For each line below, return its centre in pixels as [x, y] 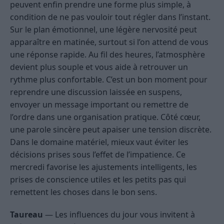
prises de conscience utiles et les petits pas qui [98, 180]
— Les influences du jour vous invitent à [119, 215]
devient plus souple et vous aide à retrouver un [99, 67]
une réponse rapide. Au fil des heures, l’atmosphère [107, 55]
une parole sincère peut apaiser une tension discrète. [111, 130]
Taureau [26, 215]
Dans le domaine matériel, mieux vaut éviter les [99, 142]
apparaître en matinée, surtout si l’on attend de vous [109, 42]
